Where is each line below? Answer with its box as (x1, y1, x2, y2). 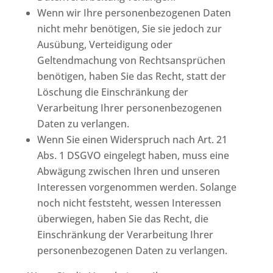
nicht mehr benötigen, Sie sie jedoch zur (37, 21, 222, 35)
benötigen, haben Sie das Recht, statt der (37, 69, 226, 83)
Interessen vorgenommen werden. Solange (37, 180, 236, 194)
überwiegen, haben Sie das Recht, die (37, 211, 208, 225)
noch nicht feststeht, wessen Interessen (37, 196, 221, 210)
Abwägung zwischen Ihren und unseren (37, 164, 220, 178)
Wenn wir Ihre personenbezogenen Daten (37, 5, 231, 19)
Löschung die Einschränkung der (37, 85, 188, 99)
